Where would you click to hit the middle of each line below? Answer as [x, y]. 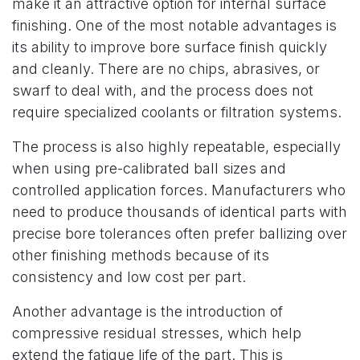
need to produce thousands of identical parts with [180, 212]
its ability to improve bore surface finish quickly [170, 47]
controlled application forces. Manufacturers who [179, 190]
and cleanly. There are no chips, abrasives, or [166, 69]
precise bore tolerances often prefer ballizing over [180, 233]
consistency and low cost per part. [129, 277]
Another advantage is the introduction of [147, 311]
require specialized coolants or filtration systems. [177, 112]
